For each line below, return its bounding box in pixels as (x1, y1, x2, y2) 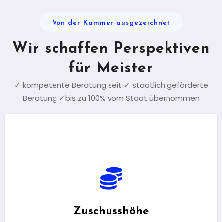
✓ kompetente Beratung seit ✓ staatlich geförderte (14, 80, 208, 90)
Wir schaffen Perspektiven (12, 41, 210, 56)
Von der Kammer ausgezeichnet (52, 19, 170, 27)
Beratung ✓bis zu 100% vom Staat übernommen (22, 93, 200, 103)
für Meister (69, 61, 153, 76)
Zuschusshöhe (73, 205, 149, 217)
